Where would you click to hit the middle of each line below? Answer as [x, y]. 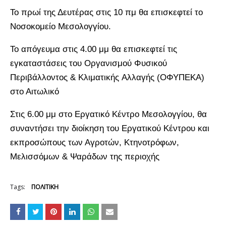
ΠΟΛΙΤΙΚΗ [45, 187]
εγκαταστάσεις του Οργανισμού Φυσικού [89, 63]
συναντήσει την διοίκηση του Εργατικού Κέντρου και [110, 128]
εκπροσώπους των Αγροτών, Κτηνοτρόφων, [95, 142]
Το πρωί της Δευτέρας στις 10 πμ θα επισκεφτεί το [106, 12]
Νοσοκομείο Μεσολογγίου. [61, 26]
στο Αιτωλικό [35, 91]
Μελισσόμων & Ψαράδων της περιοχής [85, 156]
